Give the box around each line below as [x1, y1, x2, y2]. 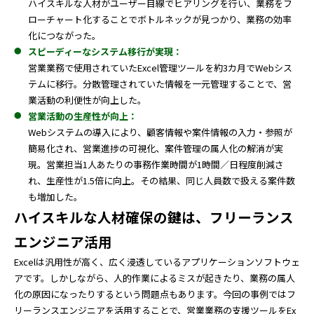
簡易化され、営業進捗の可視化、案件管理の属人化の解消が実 [27, 142, 283, 155]
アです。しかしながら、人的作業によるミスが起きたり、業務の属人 [14, 271, 295, 285]
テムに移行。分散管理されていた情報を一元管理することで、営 [27, 77, 292, 90]
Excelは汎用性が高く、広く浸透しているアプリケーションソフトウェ [14, 255, 300, 268]
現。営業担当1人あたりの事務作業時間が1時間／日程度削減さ [27, 158, 284, 171]
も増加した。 [27, 190, 83, 203]
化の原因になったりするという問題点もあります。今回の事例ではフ [14, 287, 296, 301]
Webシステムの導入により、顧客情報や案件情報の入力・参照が [27, 125, 292, 139]
